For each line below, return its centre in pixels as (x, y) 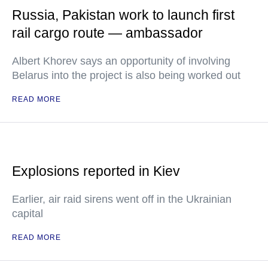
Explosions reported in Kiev (96, 171)
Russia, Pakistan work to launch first (123, 15)
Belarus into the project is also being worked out (126, 75)
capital (28, 214)
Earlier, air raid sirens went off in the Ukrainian (122, 199)
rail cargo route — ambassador (107, 33)
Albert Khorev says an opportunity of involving (121, 61)
